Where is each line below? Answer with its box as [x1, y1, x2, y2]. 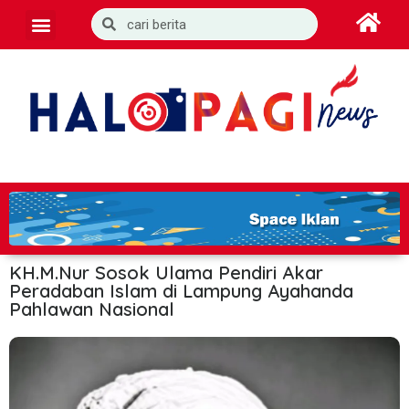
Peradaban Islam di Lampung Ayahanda [9, 278, 353, 302]
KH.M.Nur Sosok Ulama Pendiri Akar [9, 260, 323, 284]
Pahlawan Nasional [9, 297, 180, 320]
